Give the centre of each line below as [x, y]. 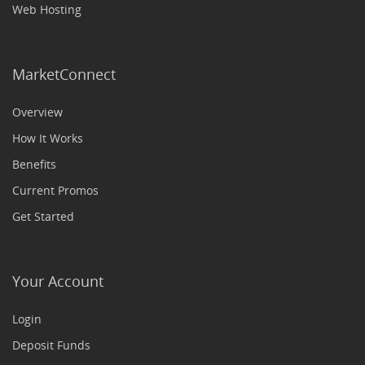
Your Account [58, 281]
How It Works [48, 138]
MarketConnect [64, 74]
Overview [37, 112]
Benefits [34, 164]
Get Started [43, 216]
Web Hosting [47, 9]
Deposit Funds [51, 345]
